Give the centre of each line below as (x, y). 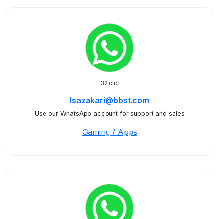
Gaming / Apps (109, 132)
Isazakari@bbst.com (109, 100)
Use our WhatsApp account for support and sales (109, 114)
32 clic (109, 83)
